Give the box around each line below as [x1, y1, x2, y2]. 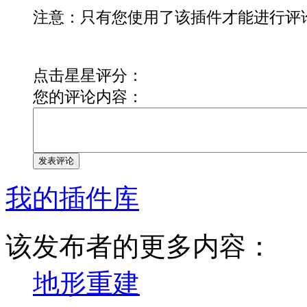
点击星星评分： [33, 66, 143, 84]
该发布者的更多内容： [5, 231, 273, 261]
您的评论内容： [33, 87, 143, 106]
